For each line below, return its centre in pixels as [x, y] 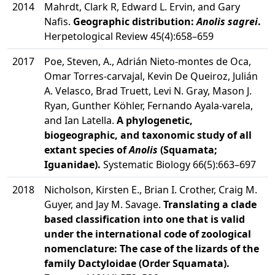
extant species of [87, 150]
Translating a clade [210, 204]
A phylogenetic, [155, 120]
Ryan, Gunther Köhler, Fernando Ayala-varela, [149, 106]
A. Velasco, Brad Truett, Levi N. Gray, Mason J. [148, 91]
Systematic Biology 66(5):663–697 [178, 165]
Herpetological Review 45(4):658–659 [129, 36]
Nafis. [59, 21]
